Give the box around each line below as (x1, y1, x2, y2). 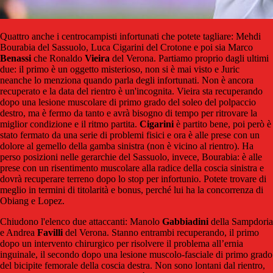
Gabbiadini (162, 216, 208, 227)
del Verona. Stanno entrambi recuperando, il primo (63, 227, 259, 238)
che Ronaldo (31, 53, 85, 64)
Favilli (37, 227, 63, 238)
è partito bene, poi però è (174, 119, 271, 130)
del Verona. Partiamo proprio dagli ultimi (110, 53, 269, 64)
